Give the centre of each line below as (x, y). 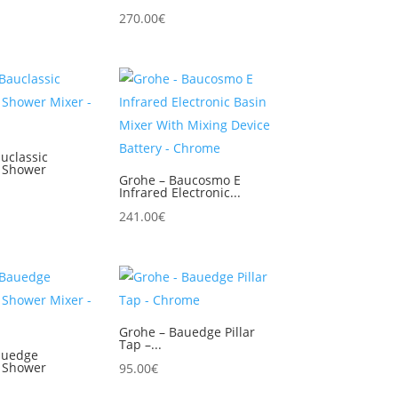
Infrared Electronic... (180, 192)
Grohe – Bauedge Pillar (187, 331)
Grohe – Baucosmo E (180, 180)
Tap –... (141, 344)
